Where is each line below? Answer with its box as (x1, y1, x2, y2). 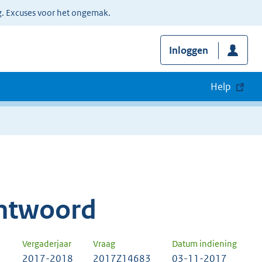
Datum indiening (172, 238, 237, 250)
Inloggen (168, 44, 208, 57)
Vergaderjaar (22, 238, 71, 250)
